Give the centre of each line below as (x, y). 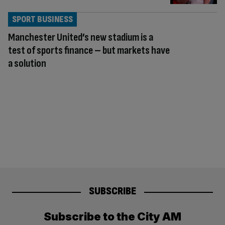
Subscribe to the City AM (113, 217)
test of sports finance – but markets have (89, 50)
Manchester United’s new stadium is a (81, 37)
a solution (27, 63)
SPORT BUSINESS (42, 19)
